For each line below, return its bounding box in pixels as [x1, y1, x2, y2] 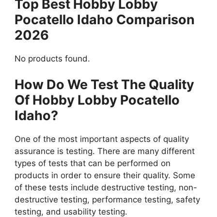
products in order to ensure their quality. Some [15, 170, 195, 181]
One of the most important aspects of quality [15, 134, 189, 144]
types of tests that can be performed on [15, 158, 170, 169]
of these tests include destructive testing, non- [15, 183, 197, 193]
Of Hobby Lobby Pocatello [15, 92, 180, 108]
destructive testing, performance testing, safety [15, 195, 200, 205]
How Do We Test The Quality [15, 77, 194, 93]
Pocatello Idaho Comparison [15, 11, 195, 28]
